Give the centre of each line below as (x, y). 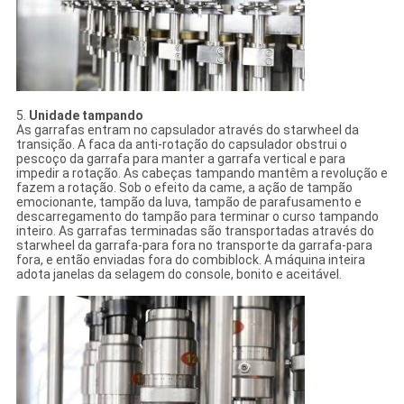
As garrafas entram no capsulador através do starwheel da (187, 129)
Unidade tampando (86, 115)
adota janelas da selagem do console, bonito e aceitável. (179, 274)
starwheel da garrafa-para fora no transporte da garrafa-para (194, 245)
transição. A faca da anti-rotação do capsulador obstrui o (181, 144)
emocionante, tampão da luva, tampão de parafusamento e (188, 202)
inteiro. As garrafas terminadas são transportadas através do (195, 230)
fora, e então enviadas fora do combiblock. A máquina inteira (190, 259)
